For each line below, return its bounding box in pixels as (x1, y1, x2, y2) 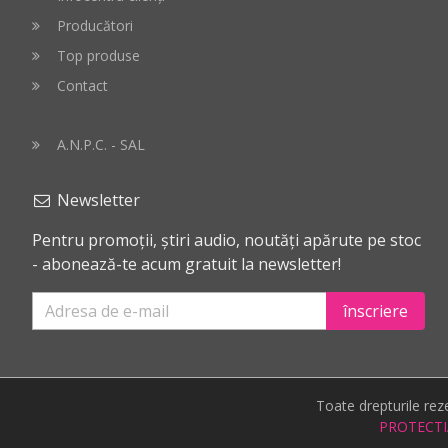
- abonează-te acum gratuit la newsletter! (32, 253, 341, 275)
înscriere (343, 300, 409, 322)
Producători (56, 16, 133, 35)
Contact (56, 76, 108, 95)
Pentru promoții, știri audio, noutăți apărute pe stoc (32, 229, 421, 251)
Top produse (56, 46, 140, 65)
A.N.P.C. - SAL (56, 135, 145, 154)
